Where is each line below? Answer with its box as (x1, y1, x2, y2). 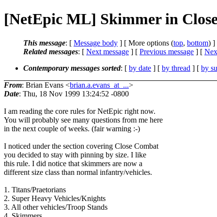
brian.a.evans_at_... (70, 80, 129, 89)
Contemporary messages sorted (23, 63, 121, 72)
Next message (86, 47, 129, 56)
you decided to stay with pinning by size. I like (4, 150, 146, 159)
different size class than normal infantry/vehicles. (4, 168, 152, 176)
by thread (162, 63, 190, 72)
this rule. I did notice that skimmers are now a (4, 159, 142, 168)
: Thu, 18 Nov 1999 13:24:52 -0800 (19, 89, 129, 98)
